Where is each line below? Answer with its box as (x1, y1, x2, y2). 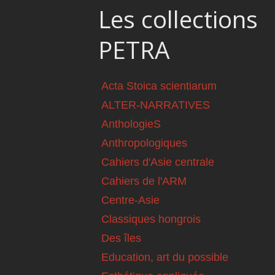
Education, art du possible (101, 251, 228, 264)
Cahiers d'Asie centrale (101, 156, 214, 169)
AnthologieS (101, 118, 161, 131)
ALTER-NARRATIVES (101, 99, 210, 112)
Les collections (98, 2, 258, 35)
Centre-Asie (101, 194, 160, 207)
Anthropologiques (101, 137, 187, 150)
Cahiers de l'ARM (101, 175, 187, 188)
